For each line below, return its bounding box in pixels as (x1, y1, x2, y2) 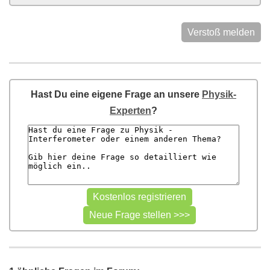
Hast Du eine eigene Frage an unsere (31, 89, 202, 99)
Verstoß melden (187, 27, 255, 37)
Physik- (202, 89, 236, 99)
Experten (110, 105, 151, 116)
